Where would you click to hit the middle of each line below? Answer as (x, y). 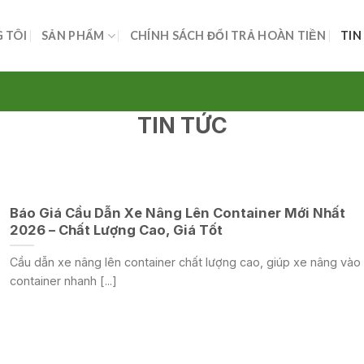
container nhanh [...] (63, 280)
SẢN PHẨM (73, 35)
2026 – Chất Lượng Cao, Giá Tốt (116, 230)
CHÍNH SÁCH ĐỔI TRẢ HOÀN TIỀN (227, 35)
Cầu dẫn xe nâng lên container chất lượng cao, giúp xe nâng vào (185, 262)
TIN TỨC (182, 126)
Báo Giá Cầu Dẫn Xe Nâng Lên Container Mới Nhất (177, 213)
